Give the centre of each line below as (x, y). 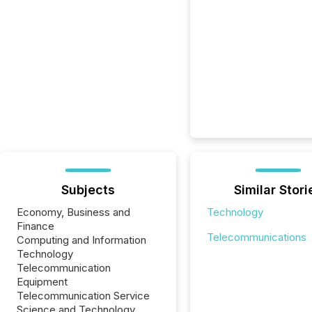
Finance (36, 226)
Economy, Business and (73, 212)
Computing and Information (81, 240)
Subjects (88, 190)
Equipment (42, 282)
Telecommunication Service (83, 296)
